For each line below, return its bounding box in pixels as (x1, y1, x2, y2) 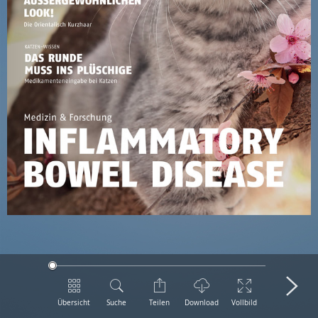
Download (185, 298, 219, 307)
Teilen (148, 298, 170, 307)
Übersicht (57, 298, 90, 307)
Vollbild (231, 298, 257, 307)
